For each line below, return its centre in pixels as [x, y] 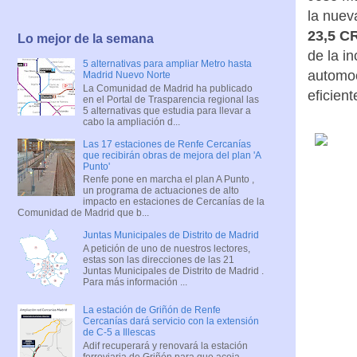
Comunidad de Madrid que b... [83, 213]
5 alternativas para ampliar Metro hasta [167, 64]
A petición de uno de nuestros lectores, [166, 248]
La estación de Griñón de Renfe [151, 310]
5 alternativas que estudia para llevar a [167, 110]
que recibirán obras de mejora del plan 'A [171, 155]
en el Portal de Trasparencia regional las [171, 99]
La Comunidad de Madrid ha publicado [167, 88]
